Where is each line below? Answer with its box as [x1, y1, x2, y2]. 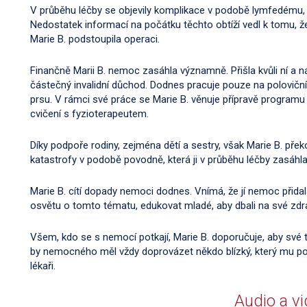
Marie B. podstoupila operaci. [30, 33, 160, 45]
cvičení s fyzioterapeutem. [30, 108, 149, 120]
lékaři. [30, 260, 56, 272]
